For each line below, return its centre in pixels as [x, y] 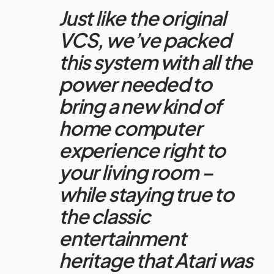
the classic [104, 216]
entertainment [122, 238]
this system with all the [156, 62]
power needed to [135, 84]
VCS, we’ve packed [145, 40]
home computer [130, 128]
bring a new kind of [140, 106]
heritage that [117, 260]
